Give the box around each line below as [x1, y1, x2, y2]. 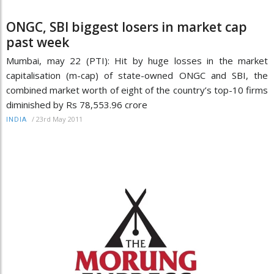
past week [6, 33, 69, 51]
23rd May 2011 [36, 114, 83, 124]
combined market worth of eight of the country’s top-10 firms [6, 83, 268, 96]
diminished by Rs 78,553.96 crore [6, 98, 147, 111]
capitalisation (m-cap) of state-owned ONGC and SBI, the [6, 68, 268, 81]
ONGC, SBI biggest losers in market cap [6, 18, 247, 35]
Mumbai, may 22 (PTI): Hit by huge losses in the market [6, 54, 268, 67]
